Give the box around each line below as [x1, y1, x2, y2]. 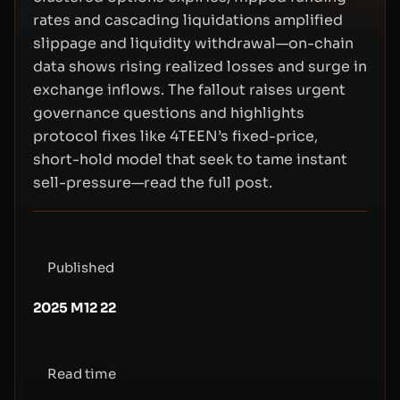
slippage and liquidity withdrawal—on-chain [33, 34, 354, 53]
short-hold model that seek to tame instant [33, 150, 347, 169]
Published [47, 259, 114, 276]
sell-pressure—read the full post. [33, 173, 272, 192]
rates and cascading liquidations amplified [33, 11, 343, 29]
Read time [47, 365, 116, 382]
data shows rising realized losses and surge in [33, 57, 367, 76]
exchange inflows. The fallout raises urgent [33, 80, 346, 99]
